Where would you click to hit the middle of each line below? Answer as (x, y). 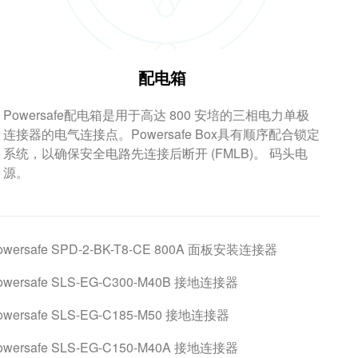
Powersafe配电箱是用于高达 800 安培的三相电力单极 (157, 115)
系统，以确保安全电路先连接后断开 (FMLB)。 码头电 (156, 153)
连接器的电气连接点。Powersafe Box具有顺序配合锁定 (162, 134)
